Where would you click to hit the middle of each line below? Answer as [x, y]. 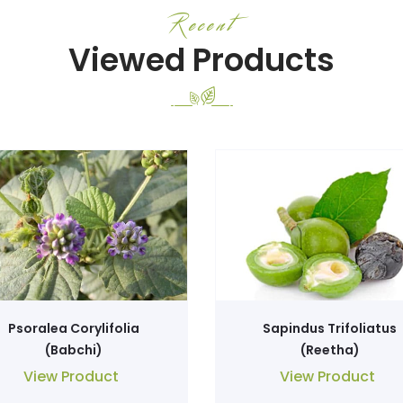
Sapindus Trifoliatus [330, 328]
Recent [201, 25]
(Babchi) [73, 349]
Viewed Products [201, 59]
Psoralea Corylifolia [73, 328]
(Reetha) [330, 349]
